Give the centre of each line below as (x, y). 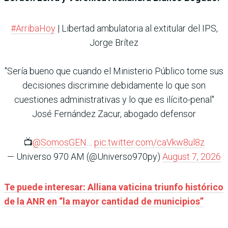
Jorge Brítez (114, 43)
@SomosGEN (60, 142)
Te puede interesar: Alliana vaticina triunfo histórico (114, 187)
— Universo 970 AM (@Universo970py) (85, 157)
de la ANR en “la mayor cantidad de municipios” (104, 202)
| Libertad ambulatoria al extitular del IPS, (136, 28)
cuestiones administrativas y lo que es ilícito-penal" (114, 100)
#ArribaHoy (33, 28)
